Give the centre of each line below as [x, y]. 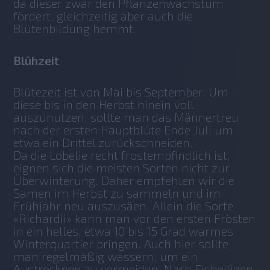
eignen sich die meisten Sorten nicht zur [122, 168]
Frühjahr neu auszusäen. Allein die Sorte [124, 206]
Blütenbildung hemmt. [77, 29]
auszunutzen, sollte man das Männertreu [126, 117]
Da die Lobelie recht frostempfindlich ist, [122, 155]
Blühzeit [36, 61]
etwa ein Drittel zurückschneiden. [105, 143]
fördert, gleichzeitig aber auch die [103, 16]
